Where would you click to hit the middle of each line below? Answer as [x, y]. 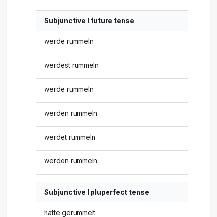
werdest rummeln [72, 65]
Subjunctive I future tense [89, 21]
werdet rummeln [70, 137]
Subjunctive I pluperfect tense [97, 192]
